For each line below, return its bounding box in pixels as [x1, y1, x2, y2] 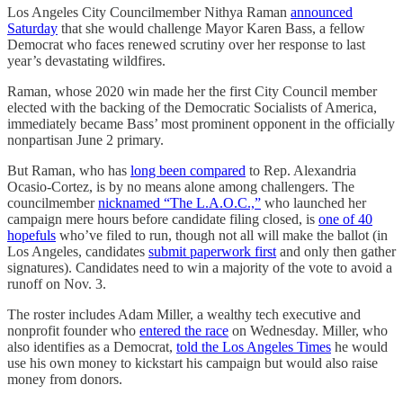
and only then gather [276, 243, 396, 259]
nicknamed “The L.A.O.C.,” [98, 194, 261, 210]
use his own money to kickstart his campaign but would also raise [7, 354, 378, 371]
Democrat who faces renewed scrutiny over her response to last [7, 36, 365, 52]
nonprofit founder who [7, 322, 139, 338]
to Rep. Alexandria [246, 162, 356, 178]
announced [291, 4, 353, 20]
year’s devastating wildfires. [7, 52, 166, 68]
